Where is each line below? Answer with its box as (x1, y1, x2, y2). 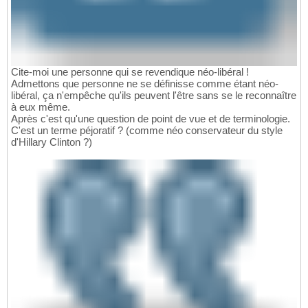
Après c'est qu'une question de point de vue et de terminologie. (11, 113, 290, 125)
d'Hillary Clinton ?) (11, 136, 92, 148)
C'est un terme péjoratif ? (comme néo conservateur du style (11, 124, 283, 137)
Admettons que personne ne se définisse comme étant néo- (11, 78, 278, 90)
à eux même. (11, 101, 70, 113)
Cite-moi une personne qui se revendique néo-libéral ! (11, 66, 249, 78)
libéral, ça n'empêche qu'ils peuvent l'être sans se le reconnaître (11, 89, 296, 102)
